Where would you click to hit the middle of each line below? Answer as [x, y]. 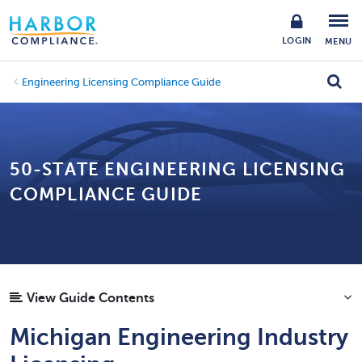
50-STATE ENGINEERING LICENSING [178, 169]
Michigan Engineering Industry [179, 337]
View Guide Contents [90, 298]
